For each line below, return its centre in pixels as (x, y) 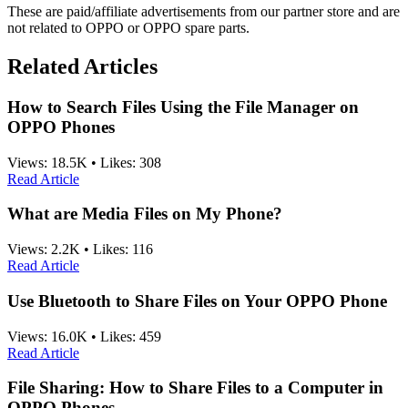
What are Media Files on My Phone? (145, 214)
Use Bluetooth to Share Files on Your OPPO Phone (197, 301)
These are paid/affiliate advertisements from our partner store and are (204, 12)
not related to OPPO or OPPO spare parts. (128, 28)
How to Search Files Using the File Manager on (183, 107)
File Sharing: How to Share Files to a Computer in (195, 388)
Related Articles (82, 66)
